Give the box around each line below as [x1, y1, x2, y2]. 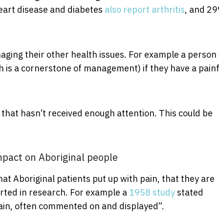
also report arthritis [105, 3, 185, 15]
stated [175, 186, 203, 198]
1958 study [129, 186, 175, 198]
